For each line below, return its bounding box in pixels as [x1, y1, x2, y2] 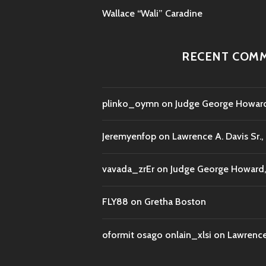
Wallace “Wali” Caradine [102, 8, 202, 20]
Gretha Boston [144, 196, 206, 208]
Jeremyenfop [102, 130, 156, 142]
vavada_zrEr [102, 163, 154, 175]
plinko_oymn [102, 97, 159, 109]
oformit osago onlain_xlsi [102, 229, 211, 240]
